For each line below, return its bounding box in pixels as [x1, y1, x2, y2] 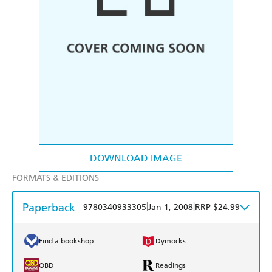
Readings [155, 261, 186, 270]
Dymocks [155, 237, 186, 246]
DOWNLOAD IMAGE [90, 152, 182, 165]
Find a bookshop [39, 237, 93, 246]
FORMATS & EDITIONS [12, 173, 99, 184]
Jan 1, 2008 [148, 202, 193, 213]
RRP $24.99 [195, 202, 240, 213]
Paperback [22, 200, 75, 215]
